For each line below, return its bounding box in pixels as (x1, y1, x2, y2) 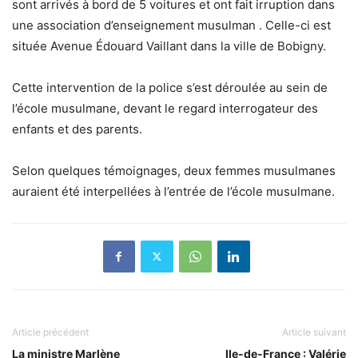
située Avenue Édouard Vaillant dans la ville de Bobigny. (12, 38, 326, 54)
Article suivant (282, 325, 346, 338)
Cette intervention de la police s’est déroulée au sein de (12, 79, 328, 95)
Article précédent (12, 325, 89, 338)
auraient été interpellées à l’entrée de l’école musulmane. (12, 183, 335, 199)
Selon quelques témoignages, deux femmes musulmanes (12, 162, 336, 178)
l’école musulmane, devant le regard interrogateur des (12, 100, 318, 116)
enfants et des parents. (12, 121, 142, 137)
